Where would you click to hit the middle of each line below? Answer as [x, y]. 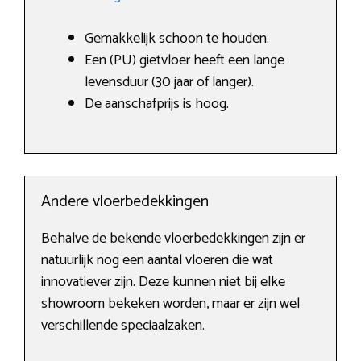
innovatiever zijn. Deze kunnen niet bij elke [163, 282]
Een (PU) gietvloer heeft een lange [185, 61]
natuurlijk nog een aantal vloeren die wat [157, 261]
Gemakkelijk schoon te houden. [177, 39]
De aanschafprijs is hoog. [157, 104]
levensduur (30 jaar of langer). [169, 83]
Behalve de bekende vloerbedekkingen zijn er [173, 239]
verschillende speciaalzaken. [123, 326]
